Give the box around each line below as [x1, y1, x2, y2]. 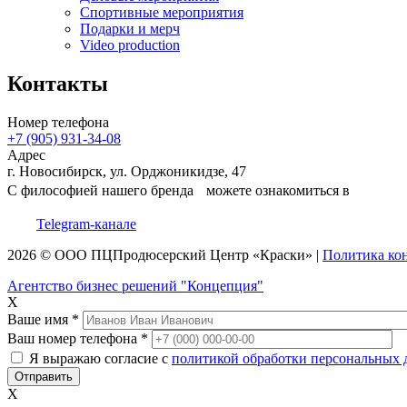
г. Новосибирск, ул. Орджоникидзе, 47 [7, 164, 246, 180]
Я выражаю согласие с [29, 351, 172, 367]
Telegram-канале [36, 216, 136, 233]
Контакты [7, 72, 108, 96]
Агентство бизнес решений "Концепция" [7, 278, 263, 294]
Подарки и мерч [80, 21, 180, 37]
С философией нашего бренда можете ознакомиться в [7, 183, 350, 199]
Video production [80, 37, 180, 54]
